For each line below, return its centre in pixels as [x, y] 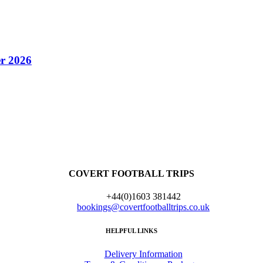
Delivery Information [143, 254]
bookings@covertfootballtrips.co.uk [143, 207]
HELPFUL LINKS [131, 230]
